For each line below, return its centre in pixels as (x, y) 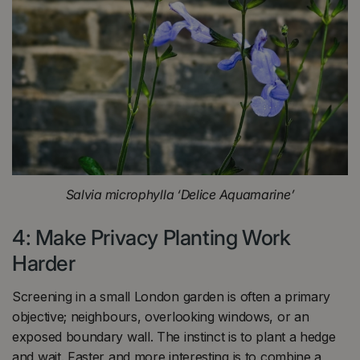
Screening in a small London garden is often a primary (172, 296)
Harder (44, 264)
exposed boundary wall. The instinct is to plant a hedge (174, 336)
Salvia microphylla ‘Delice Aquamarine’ (180, 195)
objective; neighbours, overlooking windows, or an (161, 316)
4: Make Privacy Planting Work (151, 238)
